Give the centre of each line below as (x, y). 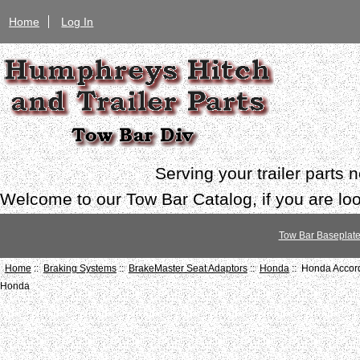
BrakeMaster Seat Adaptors (188, 268)
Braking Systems (80, 268)
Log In (78, 21)
